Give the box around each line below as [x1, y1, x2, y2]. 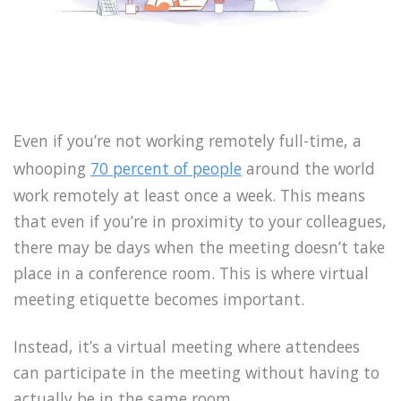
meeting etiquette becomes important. [13, 287, 304, 310]
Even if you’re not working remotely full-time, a [13, 129, 362, 151]
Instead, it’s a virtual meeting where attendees [13, 335, 360, 357]
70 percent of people [90, 157, 242, 179]
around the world [242, 157, 375, 179]
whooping [13, 157, 90, 179]
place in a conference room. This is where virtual [13, 261, 369, 284]
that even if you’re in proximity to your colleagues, [13, 209, 387, 232]
